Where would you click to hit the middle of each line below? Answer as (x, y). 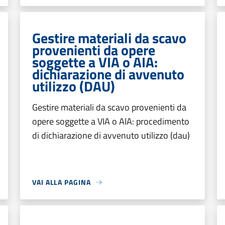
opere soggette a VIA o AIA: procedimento (111, 121)
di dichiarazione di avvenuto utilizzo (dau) (111, 135)
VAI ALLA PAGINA (62, 182)
